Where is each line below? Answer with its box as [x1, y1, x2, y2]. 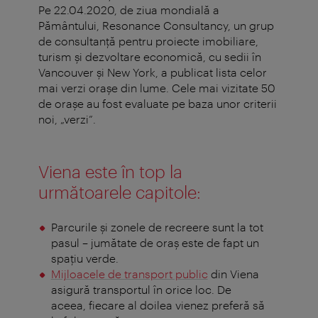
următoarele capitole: [38, 182, 201, 203]
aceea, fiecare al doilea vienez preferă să [50, 298, 265, 312]
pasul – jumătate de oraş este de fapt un [50, 236, 259, 250]
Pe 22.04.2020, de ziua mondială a [38, 3, 219, 17]
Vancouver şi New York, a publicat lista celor [38, 65, 267, 79]
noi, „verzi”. [38, 112, 96, 126]
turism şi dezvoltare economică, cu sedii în [38, 50, 261, 64]
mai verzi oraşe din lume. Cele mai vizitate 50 [38, 81, 275, 95]
